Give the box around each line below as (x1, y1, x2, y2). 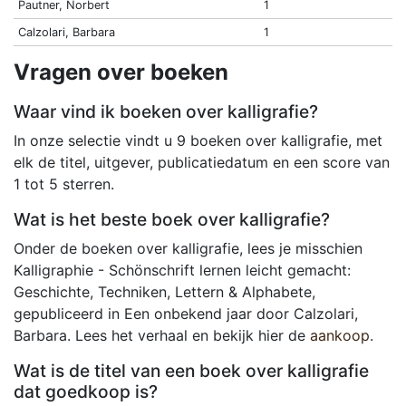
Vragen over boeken (14, 59, 228, 86)
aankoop (310, 326, 370, 345)
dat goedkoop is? (14, 381, 158, 403)
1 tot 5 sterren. (14, 175, 114, 194)
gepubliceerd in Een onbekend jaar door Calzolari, (14, 304, 358, 324)
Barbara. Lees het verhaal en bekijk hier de (14, 326, 310, 345)
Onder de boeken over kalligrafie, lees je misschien (14, 239, 362, 258)
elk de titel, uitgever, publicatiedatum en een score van (14, 153, 390, 172)
